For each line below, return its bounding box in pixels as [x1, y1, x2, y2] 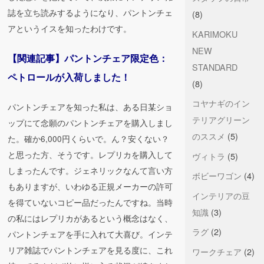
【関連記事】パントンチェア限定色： [8, 51, 169, 65]
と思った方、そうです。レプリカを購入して [8, 148, 173, 161]
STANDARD [192, 60, 246, 73]
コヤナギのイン [192, 97, 250, 110]
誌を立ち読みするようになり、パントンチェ [8, 6, 173, 18]
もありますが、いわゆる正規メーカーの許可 [8, 180, 173, 193]
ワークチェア [192, 245, 242, 258]
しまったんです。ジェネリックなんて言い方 [8, 164, 173, 177]
